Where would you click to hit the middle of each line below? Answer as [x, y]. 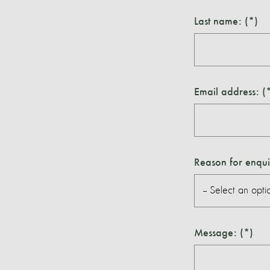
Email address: [226, 92]
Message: [215, 233]
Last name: [218, 22]
